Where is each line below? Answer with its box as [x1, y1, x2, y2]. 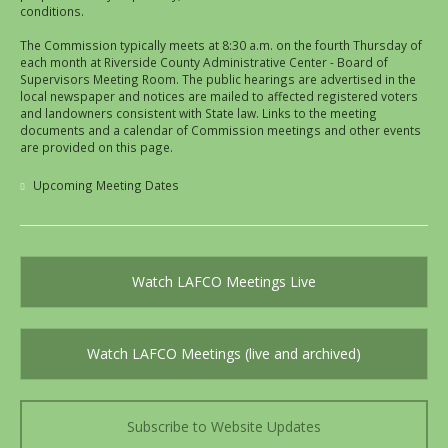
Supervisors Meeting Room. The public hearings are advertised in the [20, 71, 416, 88]
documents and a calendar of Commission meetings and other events [20, 122, 421, 139]
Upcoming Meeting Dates [33, 177, 179, 194]
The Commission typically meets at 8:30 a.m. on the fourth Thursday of [20, 37, 422, 54]
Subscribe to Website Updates [127, 417, 321, 437]
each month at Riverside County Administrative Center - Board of [20, 54, 388, 71]
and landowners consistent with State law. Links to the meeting [20, 105, 377, 122]
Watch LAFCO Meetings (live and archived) [87, 344, 361, 364]
